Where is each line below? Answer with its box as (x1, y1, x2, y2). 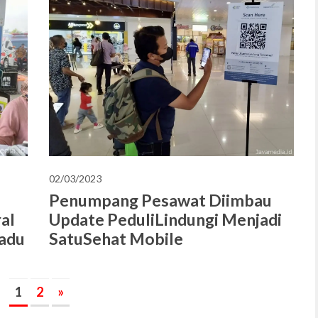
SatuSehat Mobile (49, 229, 183, 249)
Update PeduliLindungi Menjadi (49, 209, 282, 230)
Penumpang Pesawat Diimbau (49, 190, 272, 211)
